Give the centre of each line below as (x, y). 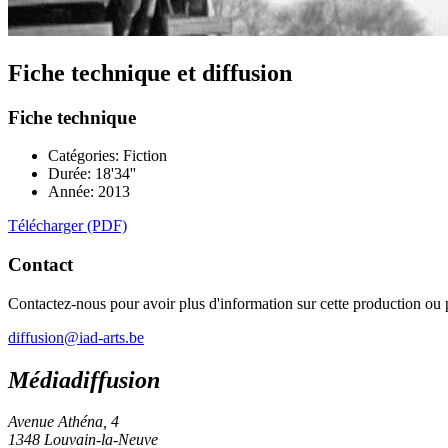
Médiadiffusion (84, 379)
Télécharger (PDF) (67, 226)
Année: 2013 (89, 192)
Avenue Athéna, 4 (63, 422)
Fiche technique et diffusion (150, 72)
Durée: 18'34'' (92, 174)
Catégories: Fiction (107, 156)
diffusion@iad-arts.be (76, 337)
